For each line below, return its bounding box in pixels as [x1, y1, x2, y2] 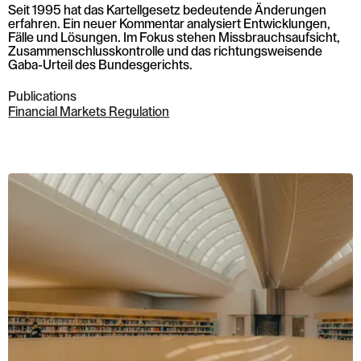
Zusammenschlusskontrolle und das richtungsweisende [8, 44, 323, 58]
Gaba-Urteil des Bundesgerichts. [8, 58, 193, 72]
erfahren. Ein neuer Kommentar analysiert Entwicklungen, [8, 17, 331, 31]
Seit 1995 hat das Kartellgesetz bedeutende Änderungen [8, 3, 327, 17]
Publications [8, 89, 77, 103]
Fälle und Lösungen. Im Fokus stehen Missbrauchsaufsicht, [8, 31, 341, 44]
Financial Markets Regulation [8, 105, 170, 118]
